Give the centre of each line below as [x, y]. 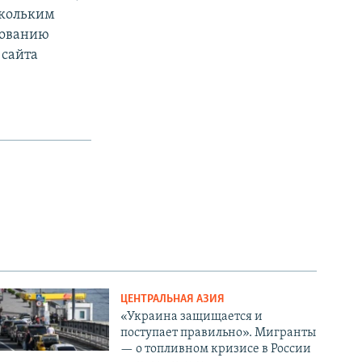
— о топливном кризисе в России [216, 349]
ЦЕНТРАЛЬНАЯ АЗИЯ [173, 299]
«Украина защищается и [192, 316]
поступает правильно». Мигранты [219, 333]
